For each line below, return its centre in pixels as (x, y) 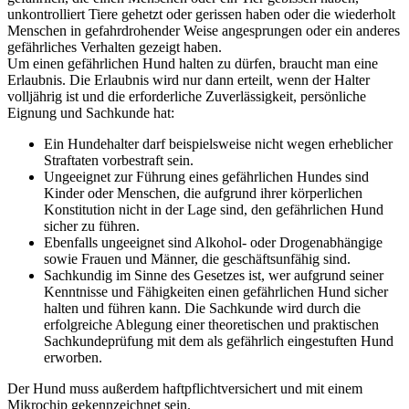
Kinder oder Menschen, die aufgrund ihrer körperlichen (203, 193)
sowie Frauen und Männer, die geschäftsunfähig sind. (197, 258)
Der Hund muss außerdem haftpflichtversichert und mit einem (185, 388)
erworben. (73, 357)
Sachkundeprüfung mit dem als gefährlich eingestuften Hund (219, 341)
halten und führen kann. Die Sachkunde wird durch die (202, 308)
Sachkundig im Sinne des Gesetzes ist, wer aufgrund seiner (214, 275)
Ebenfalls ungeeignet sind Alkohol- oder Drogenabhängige (213, 242)
